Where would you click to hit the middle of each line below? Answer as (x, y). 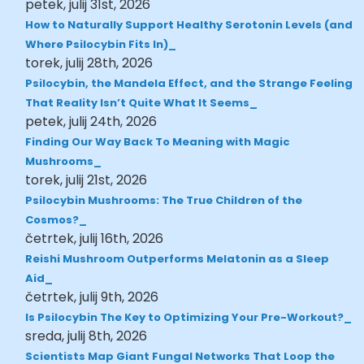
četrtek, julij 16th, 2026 (95, 238)
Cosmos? (52, 219)
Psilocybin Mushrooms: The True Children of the (164, 200)
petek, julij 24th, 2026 (91, 121)
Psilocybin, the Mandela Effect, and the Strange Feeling (189, 83)
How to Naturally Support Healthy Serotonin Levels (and (189, 24)
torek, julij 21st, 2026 (87, 180)
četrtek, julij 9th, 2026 (92, 297)
